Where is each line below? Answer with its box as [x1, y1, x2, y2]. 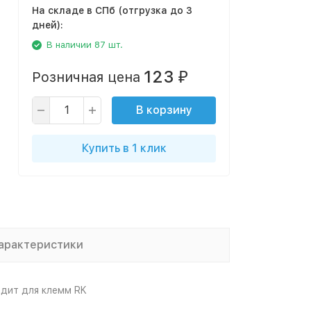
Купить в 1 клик [81, 142, 167, 155]
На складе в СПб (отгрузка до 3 [32, 5, 192, 16]
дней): [32, 19, 63, 31]
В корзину [135, 103, 192, 117]
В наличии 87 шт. [47, 40, 123, 50]
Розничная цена [32, 69, 140, 85]
